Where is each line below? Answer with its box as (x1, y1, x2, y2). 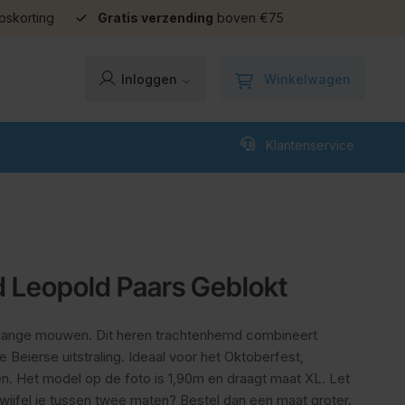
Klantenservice (266, 137, 354, 153)
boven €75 (213, 10, 284, 25)
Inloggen (121, 71, 181, 88)
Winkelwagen (264, 71, 351, 88)
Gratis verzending (98, 10, 213, 25)
